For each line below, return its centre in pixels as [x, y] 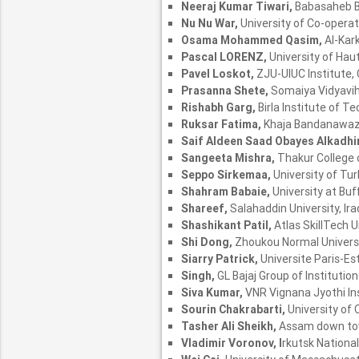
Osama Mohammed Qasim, [252, 40]
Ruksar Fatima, [222, 125]
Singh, [199, 276]
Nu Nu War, [210, 24]
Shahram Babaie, [226, 192]
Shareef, [205, 209]
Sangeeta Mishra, [229, 158]
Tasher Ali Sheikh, [230, 327]
